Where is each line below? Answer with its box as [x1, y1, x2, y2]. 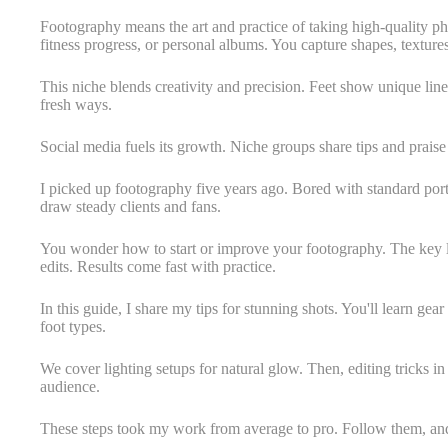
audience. [40, 378, 100, 395]
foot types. [40, 318, 106, 335]
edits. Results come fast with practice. [40, 258, 276, 275]
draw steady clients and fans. [40, 198, 221, 215]
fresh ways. [40, 96, 112, 113]
